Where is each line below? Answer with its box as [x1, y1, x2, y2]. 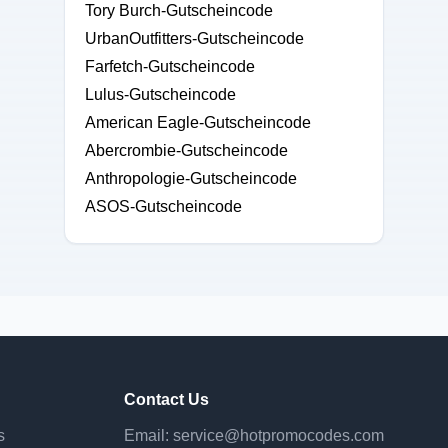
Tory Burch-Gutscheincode [85, 2, 273, 19]
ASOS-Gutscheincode [85, 198, 242, 215]
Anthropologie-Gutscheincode [85, 170, 297, 187]
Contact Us [124, 391, 209, 408]
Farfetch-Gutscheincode [85, 58, 255, 75]
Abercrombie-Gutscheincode [85, 142, 288, 159]
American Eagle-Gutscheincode [85, 114, 311, 131]
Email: [124, 427, 173, 444]
